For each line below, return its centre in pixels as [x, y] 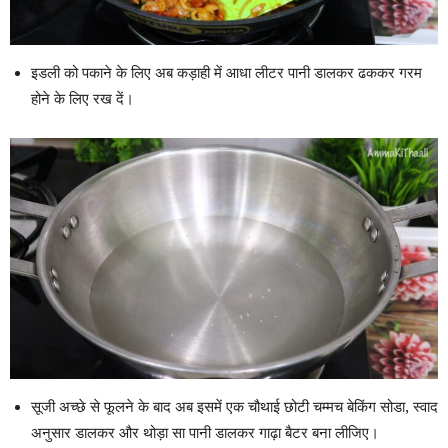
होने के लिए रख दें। [82, 99]
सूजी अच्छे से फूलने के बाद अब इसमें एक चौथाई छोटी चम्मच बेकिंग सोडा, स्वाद [234, 407]
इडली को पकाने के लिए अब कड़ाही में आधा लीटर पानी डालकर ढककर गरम [226, 73]
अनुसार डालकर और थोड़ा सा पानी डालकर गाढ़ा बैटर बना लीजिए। [205, 433]
